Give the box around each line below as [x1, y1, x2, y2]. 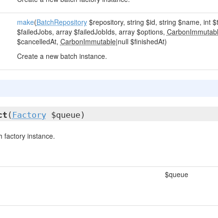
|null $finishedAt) [115, 36, 167, 46]
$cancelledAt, [17, 36, 60, 46]
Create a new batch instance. [17, 51, 107, 61]
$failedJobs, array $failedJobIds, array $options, [17, 27, 167, 36]
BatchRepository [36, 17, 87, 27]
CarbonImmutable [60, 36, 116, 46]
